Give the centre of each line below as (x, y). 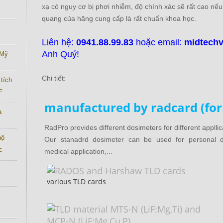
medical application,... (78, 151)
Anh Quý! (60, 54)
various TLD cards (76, 181)
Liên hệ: (59, 42)
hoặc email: (159, 42)
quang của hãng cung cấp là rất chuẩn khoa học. (119, 18)
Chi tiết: (56, 78)
